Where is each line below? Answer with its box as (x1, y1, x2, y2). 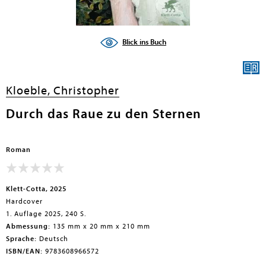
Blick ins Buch (122, 37, 166, 46)
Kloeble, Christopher (6, 84, 119, 97)
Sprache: (6, 235, 37, 243)
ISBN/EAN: (6, 247, 43, 255)
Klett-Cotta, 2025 (6, 185, 66, 193)
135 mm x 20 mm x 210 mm (50, 222, 150, 230)
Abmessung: (6, 222, 50, 230)
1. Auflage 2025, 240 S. (6, 210, 86, 218)
